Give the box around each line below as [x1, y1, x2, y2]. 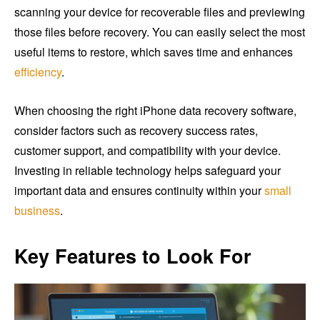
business [14, 201, 60, 219]
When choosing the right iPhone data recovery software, [14, 101, 296, 119]
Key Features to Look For [14, 241, 251, 269]
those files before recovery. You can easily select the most [14, 23, 305, 40]
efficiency [14, 63, 61, 80]
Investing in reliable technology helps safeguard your [14, 161, 281, 179]
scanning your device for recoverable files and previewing [14, 3, 305, 20]
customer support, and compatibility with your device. [14, 141, 281, 159]
